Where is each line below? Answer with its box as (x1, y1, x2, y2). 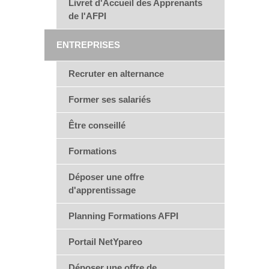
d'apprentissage (68, 185, 136, 195)
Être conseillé (68, 120, 125, 130)
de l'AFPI (68, 11, 106, 21)
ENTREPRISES (56, 40, 120, 50)
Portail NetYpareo (68, 237, 142, 247)
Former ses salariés (68, 94, 151, 104)
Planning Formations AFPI (68, 211, 178, 221)
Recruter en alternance (68, 68, 164, 79)
